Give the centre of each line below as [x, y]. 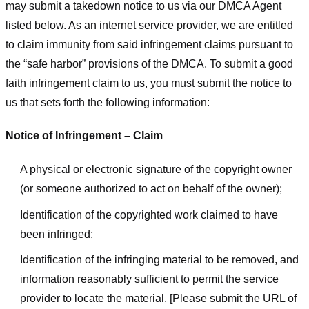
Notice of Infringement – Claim [84, 136]
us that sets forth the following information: [108, 102]
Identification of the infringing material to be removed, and [159, 260]
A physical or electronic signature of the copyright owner [156, 170]
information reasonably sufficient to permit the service [149, 279]
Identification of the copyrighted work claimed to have [149, 215]
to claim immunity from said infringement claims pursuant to [149, 44]
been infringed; [56, 234]
